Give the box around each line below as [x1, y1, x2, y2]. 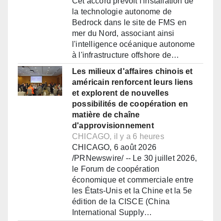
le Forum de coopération [72, 165, 160, 174]
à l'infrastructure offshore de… [72, 51, 180, 60]
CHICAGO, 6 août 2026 [72, 143, 156, 152]
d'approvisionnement [72, 121, 154, 130]
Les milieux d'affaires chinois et [72, 67, 193, 76]
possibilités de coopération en [72, 100, 188, 109]
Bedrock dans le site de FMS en [72, 18, 186, 27]
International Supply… [72, 208, 152, 217]
